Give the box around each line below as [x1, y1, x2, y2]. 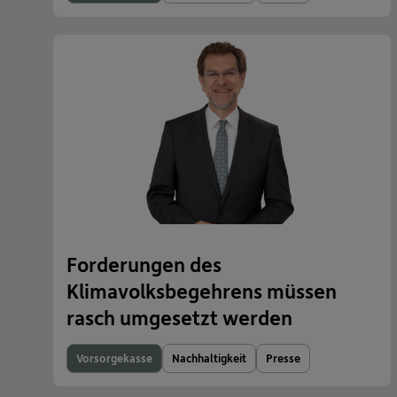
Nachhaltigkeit [172, 350, 246, 367]
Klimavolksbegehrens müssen [66, 276, 337, 306]
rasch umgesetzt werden [66, 303, 292, 332]
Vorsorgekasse [76, 350, 152, 367]
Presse [266, 350, 300, 367]
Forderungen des [66, 250, 222, 279]
